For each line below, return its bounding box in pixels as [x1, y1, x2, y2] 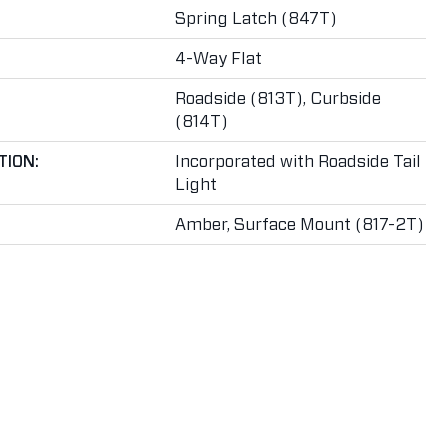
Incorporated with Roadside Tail [175, 153, 421, 170]
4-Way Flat [175, 50, 262, 67]
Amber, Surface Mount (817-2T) [175, 216, 424, 233]
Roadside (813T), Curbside [175, 90, 381, 107]
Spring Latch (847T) [175, 10, 337, 27]
